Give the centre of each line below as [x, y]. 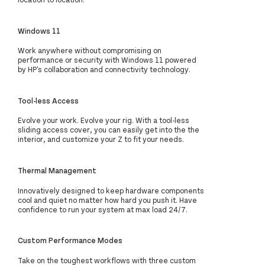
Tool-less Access [48, 101]
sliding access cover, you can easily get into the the [109, 130]
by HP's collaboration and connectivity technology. [104, 70]
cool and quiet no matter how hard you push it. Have [107, 200]
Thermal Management [57, 171]
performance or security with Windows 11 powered [107, 60]
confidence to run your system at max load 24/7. [103, 209]
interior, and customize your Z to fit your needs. [101, 139]
